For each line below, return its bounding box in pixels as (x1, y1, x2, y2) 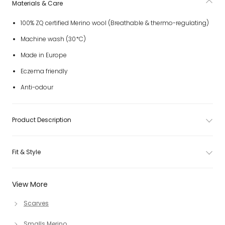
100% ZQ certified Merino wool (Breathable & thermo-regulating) (20, 19, 209, 27)
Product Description (12, 116, 71, 124)
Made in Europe (20, 51, 67, 59)
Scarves (24, 199, 49, 207)
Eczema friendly (20, 67, 68, 75)
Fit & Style (12, 148, 41, 156)
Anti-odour (20, 83, 53, 91)
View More (12, 179, 48, 189)
